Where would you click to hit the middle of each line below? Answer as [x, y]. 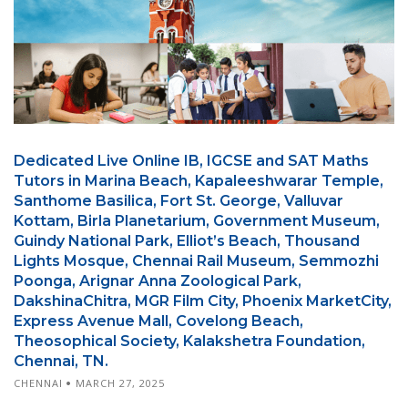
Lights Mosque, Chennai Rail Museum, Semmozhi [196, 260]
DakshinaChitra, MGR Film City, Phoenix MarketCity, [203, 301]
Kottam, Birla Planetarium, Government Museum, [197, 220]
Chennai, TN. [61, 361]
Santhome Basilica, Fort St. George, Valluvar [178, 200]
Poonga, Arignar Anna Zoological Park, [158, 280]
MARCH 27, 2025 [120, 382]
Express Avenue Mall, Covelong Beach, [158, 321]
